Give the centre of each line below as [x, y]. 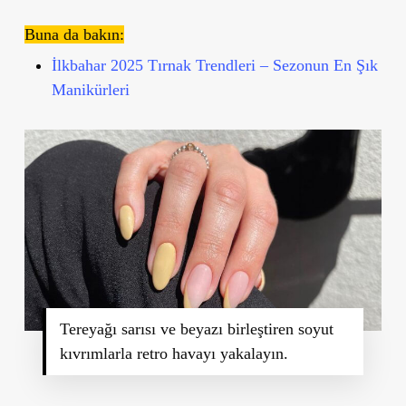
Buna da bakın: [74, 34]
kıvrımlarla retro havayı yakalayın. [174, 353]
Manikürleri [90, 89]
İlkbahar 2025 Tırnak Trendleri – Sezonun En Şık [214, 65]
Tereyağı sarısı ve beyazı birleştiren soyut [196, 329]
